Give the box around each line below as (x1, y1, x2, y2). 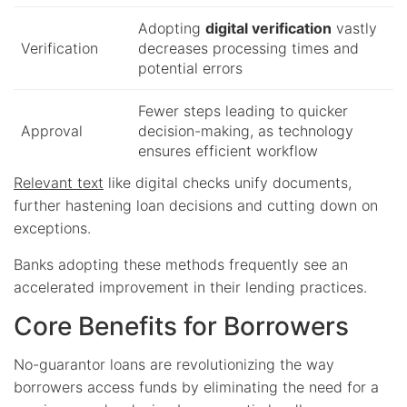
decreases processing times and (138, 39, 359, 58)
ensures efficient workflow (138, 142, 318, 161)
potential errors (138, 59, 243, 78)
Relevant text (14, 174, 104, 193)
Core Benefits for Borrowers (14, 311, 349, 342)
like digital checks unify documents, (104, 174, 352, 193)
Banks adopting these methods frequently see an (14, 255, 348, 274)
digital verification (205, 19, 332, 38)
